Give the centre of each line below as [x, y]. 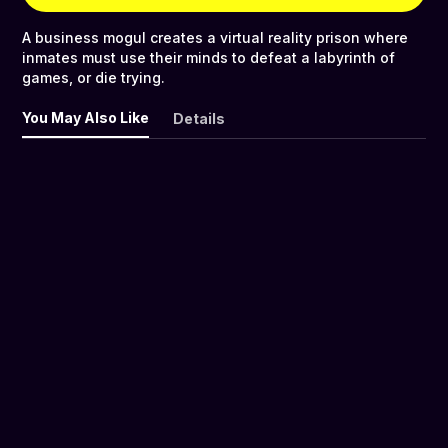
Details [199, 119]
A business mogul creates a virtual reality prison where [215, 38]
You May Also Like [85, 118]
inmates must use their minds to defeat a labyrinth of [208, 58]
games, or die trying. [93, 78]
